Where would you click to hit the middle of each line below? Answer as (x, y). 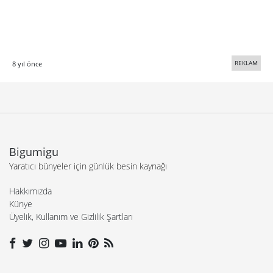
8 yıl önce (27, 63)
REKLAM (246, 62)
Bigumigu (34, 151)
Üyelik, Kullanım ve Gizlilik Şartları (71, 216)
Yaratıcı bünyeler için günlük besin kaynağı (88, 166)
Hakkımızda (30, 191)
